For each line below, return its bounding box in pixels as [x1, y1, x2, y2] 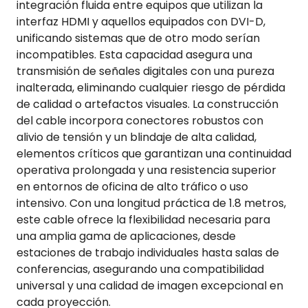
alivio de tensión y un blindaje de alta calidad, [16, 129, 256, 145]
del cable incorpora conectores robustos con [16, 112, 263, 129]
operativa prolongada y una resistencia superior [16, 162, 276, 178]
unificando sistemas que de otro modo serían [16, 30, 260, 46]
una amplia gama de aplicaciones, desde [16, 228, 236, 244]
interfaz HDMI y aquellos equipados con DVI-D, [16, 13, 265, 30]
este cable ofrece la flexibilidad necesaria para [16, 211, 270, 228]
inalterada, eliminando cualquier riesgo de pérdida [16, 79, 285, 96]
